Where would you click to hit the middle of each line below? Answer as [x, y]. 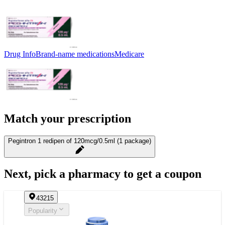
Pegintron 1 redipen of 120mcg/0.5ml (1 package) [80, 141]
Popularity [43, 211]
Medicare [129, 54]
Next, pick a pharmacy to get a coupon [103, 174]
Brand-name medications [75, 54]
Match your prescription [68, 118]
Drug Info [20, 54]
